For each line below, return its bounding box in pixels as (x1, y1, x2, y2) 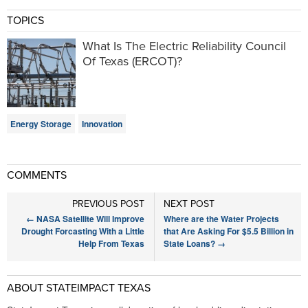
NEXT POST (164, 198, 215, 210)
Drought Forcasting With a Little (21, 225, 144, 237)
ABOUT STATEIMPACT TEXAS (7, 281, 151, 295)
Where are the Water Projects (164, 212, 280, 225)
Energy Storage (10, 118, 71, 130)
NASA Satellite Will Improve (34, 212, 144, 225)
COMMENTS (7, 168, 67, 182)
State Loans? (164, 237, 218, 250)
